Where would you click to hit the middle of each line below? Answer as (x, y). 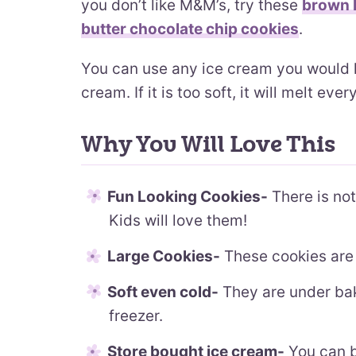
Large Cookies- (164, 256)
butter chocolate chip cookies (190, 29)
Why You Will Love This (208, 145)
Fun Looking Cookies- (188, 197)
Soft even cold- (163, 292)
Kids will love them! (178, 221)
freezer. (136, 316)
